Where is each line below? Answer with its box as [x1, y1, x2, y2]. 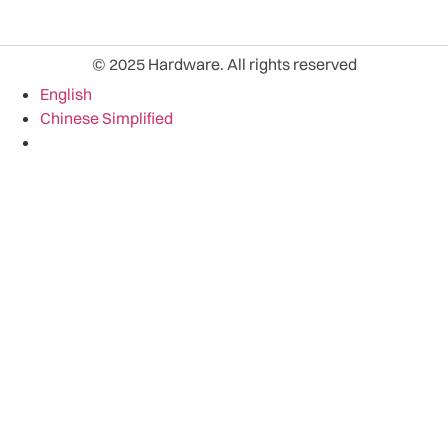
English [40, 83, 92, 104]
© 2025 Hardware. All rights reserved [91, 53, 357, 74]
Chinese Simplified [40, 107, 173, 128]
